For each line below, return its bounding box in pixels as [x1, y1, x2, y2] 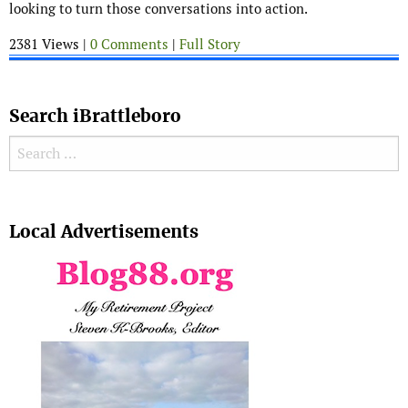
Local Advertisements [9, 220, 199, 244]
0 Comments [90, 36, 168, 54]
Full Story [179, 36, 240, 54]
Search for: [9, 138, 78, 158]
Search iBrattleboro [9, 105, 181, 128]
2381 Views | [9, 36, 90, 54]
